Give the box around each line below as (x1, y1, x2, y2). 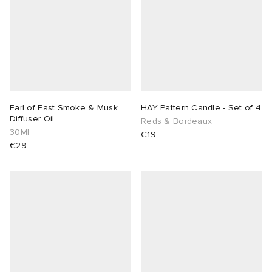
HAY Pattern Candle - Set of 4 (141, 103, 262, 114)
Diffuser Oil (10, 114, 55, 124)
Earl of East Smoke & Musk (10, 103, 118, 114)
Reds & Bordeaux (141, 116, 212, 127)
